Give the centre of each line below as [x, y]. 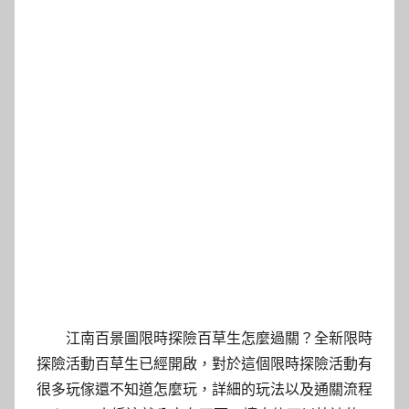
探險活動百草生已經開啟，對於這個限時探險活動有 [204, 363]
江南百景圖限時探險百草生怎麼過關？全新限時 [219, 338]
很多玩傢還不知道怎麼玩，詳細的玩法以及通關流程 [204, 389]
